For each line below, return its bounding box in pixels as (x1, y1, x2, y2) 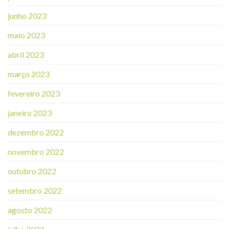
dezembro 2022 (8, 127, 64, 137)
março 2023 (8, 68, 50, 79)
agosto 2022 (8, 204, 52, 215)
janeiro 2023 (8, 107, 52, 118)
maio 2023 (8, 30, 45, 40)
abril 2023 (8, 49, 44, 59)
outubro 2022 (8, 166, 56, 176)
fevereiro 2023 (8, 88, 60, 98)
